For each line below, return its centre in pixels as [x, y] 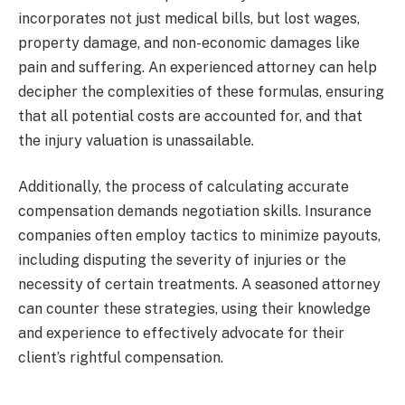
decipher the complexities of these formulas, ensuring [201, 91]
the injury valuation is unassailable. [136, 140]
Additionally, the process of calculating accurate [184, 187]
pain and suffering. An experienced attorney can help [198, 67]
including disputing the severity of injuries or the [182, 260]
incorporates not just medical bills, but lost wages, [189, 18]
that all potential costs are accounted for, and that [190, 116]
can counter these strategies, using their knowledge [194, 309]
